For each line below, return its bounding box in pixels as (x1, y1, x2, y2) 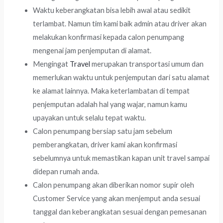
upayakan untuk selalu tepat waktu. (33, 113, 146, 122)
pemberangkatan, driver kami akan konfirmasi (33, 140, 178, 149)
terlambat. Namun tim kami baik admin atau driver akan (33, 19, 207, 28)
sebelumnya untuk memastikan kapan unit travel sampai (33, 153, 210, 162)
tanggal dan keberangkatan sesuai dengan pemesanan (33, 207, 207, 216)
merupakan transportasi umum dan (90, 59, 204, 68)
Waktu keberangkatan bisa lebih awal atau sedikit (33, 5, 191, 14)
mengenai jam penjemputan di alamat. (33, 46, 152, 55)
